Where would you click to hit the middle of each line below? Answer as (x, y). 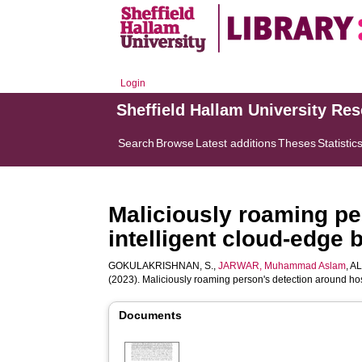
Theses (297, 143)
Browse (175, 143)
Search (137, 143)
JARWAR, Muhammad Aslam (282, 266)
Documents (151, 315)
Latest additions (236, 143)
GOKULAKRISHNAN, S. (161, 266)
